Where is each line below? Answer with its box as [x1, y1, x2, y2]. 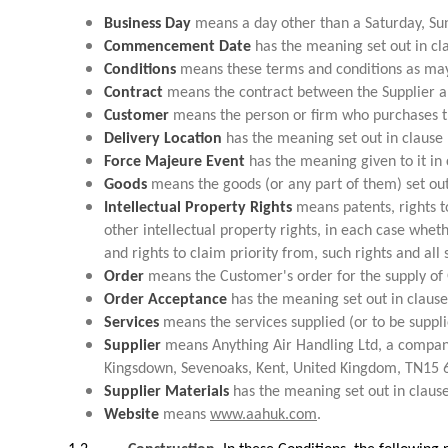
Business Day [104, 16, 191, 32]
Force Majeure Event [104, 154, 245, 170]
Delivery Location [104, 131, 222, 147]
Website [104, 407, 159, 423]
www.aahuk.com [210, 407, 317, 423]
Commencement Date [104, 39, 251, 55]
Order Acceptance [104, 292, 227, 308]
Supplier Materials [104, 384, 229, 400]
